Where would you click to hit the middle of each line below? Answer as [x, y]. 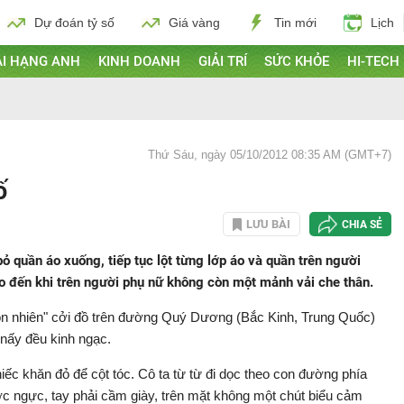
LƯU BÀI [268, 224]
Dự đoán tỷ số [74, 23]
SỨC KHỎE [297, 61]
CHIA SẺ [362, 224]
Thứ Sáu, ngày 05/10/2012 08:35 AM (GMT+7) [270, 155]
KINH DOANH [139, 61]
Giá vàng [194, 23]
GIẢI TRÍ [222, 61]
